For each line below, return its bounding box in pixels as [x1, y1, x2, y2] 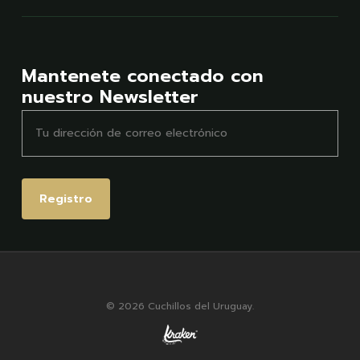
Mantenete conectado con [21, 61, 264, 89]
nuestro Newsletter [21, 82, 198, 110]
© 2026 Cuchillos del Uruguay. [105, 299, 254, 313]
